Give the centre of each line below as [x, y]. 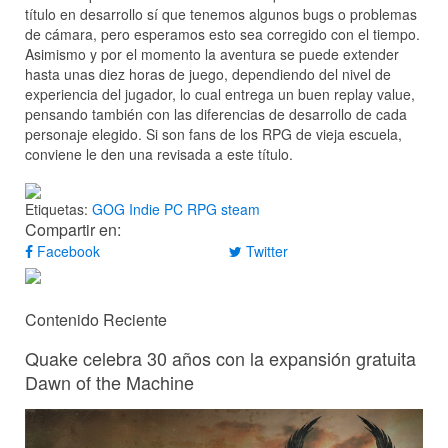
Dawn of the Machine [109, 381]
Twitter [265, 251]
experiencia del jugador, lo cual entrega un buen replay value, [220, 93]
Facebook [66, 251]
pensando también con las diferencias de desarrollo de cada [216, 113]
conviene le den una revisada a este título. [159, 153]
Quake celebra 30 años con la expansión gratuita [220, 357]
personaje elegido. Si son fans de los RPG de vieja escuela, [213, 133]
